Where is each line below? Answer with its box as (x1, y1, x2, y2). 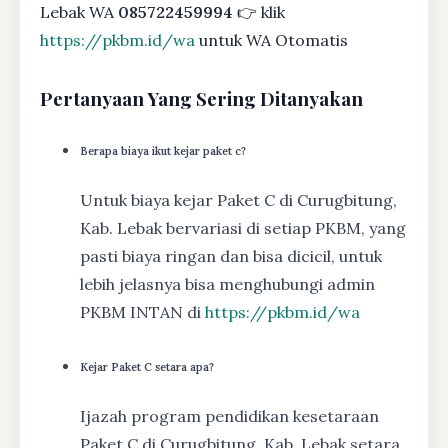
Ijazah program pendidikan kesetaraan (80, 405, 379, 426)
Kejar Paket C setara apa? (80, 359, 214, 374)
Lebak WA (40, 2, 118, 23)
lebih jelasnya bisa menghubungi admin (80, 274, 375, 295)
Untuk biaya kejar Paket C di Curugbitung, (80, 190, 397, 211)
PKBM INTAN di (80, 302, 205, 323)
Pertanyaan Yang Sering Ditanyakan (40, 86, 363, 112)
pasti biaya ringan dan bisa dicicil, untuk (80, 246, 382, 267)
